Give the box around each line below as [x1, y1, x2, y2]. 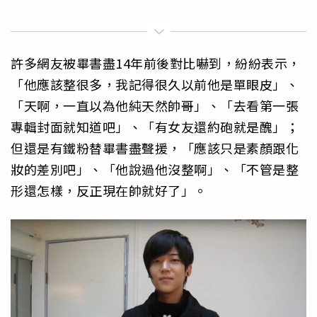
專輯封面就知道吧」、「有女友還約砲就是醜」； [11, 117, 299, 137]
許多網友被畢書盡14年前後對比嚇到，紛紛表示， [11, 54, 301, 73]
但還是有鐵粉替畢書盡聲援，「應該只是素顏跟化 [11, 139, 299, 158]
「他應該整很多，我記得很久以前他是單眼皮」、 [11, 75, 299, 94]
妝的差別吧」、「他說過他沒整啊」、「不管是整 [11, 160, 299, 179]
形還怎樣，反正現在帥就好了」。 [11, 181, 207, 200]
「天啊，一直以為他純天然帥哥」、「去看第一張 [11, 96, 299, 115]
